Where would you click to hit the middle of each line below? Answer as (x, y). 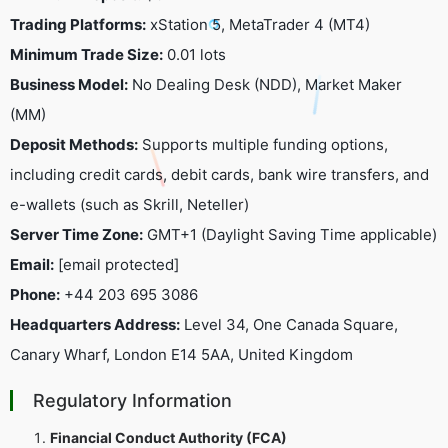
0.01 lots (194, 54)
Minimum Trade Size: (86, 54)
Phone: (35, 294)
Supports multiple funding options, (263, 144)
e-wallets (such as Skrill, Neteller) (129, 204)
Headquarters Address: (95, 324)
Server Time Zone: (76, 234)
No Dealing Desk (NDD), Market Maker (265, 84)
